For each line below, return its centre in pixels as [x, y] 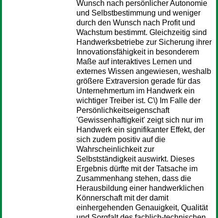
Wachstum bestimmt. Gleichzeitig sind [142, 32]
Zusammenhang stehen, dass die [134, 178]
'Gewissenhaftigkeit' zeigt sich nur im [140, 120]
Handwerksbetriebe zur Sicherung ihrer [144, 42]
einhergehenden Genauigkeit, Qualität [142, 208]
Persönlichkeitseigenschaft [123, 110]
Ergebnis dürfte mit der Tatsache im [137, 169]
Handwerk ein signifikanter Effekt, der [141, 130]
